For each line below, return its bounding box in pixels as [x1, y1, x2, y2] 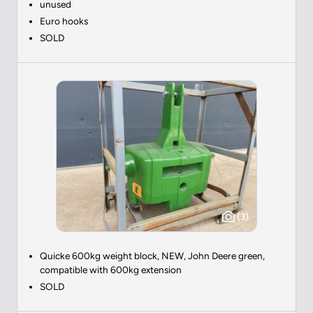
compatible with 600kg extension [40, 263, 182, 275]
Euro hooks [40, 15, 88, 27]
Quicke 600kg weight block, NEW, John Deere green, [40, 249, 265, 261]
